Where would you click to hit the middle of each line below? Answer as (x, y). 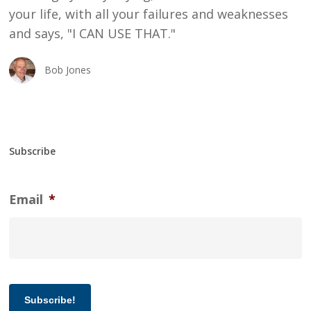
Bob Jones (68, 70)
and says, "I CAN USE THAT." (93, 33)
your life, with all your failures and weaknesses (149, 14)
